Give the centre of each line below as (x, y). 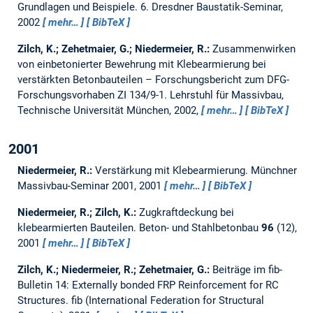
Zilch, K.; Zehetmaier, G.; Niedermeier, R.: (115, 49)
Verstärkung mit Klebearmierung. (173, 171)
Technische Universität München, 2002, (109, 111)
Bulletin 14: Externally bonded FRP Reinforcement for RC (148, 285)
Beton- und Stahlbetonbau (200, 228)
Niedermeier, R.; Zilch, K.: (78, 213)
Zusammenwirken (254, 49)
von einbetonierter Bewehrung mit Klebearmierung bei (141, 65)
